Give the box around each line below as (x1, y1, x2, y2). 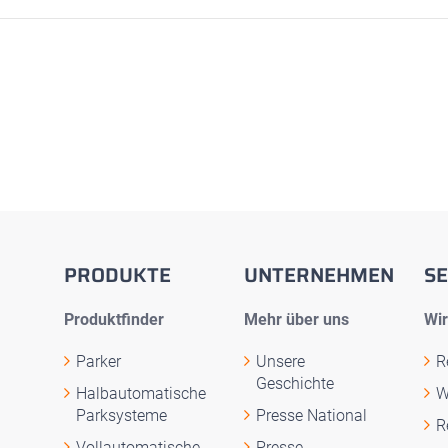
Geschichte (256, 374, 334, 393)
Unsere (256, 352, 305, 371)
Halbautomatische (76, 384, 206, 403)
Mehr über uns (244, 310, 349, 329)
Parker (76, 352, 121, 371)
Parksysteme (76, 406, 167, 425)
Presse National (256, 406, 367, 425)
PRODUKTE (64, 259, 171, 291)
